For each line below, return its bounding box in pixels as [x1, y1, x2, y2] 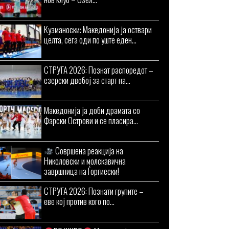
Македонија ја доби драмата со [44, 104, 140, 117]
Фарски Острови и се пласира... [44, 114, 138, 127]
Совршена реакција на [54, 144, 124, 157]
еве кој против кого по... [44, 195, 114, 208]
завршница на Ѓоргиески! [44, 165, 119, 177]
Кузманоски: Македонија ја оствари [44, 23, 152, 36]
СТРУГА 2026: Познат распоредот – [44, 63, 153, 76]
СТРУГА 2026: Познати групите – [44, 185, 144, 197]
